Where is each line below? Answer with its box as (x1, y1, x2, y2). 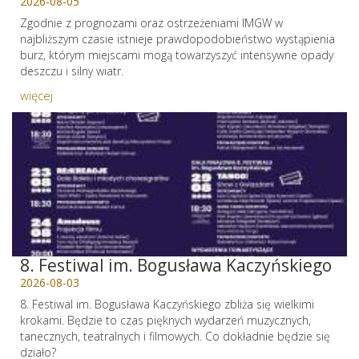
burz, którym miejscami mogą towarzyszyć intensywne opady (20, 47, 333, 63)
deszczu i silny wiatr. (20, 63, 123, 79)
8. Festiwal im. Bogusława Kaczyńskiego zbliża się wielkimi (20, 296, 314, 312)
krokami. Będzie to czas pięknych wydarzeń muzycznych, (20, 313, 311, 328)
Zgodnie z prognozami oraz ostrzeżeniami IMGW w (20, 15, 283, 30)
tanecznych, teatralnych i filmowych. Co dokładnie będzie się (20, 329, 330, 344)
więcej (20, 87, 53, 103)
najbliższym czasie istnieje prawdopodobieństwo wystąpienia (20, 31, 335, 46)
